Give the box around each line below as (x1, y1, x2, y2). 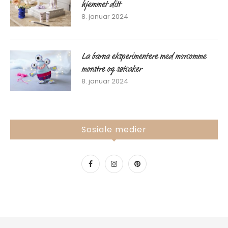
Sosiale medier (81, 124, 147, 135)
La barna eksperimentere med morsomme (81, 52, 206, 61)
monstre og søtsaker (81, 65, 141, 74)
